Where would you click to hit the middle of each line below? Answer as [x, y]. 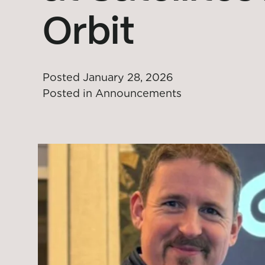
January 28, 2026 [128, 77]
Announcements [138, 93]
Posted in [67, 93]
